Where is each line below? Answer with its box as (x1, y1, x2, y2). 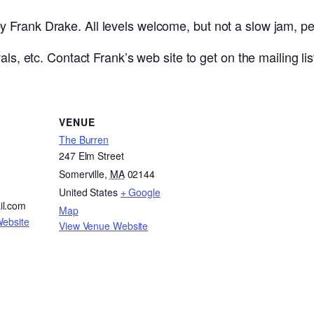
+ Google (120, 185, 161, 200)
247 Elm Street (59, 149, 124, 163)
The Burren (59, 132, 109, 147)
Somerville (59, 167, 105, 182)
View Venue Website (59, 219, 149, 233)
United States (59, 185, 118, 200)
